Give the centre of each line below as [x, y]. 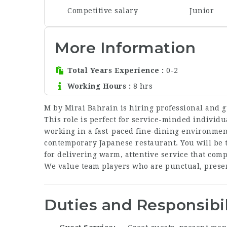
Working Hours [97, 86]
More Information [125, 48]
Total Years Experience [113, 71]
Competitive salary [103, 10]
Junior [202, 10]
